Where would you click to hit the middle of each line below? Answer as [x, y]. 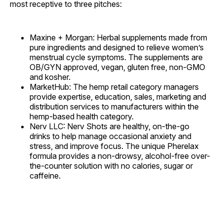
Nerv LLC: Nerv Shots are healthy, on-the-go [110, 127]
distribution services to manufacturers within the [114, 107]
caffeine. [45, 176]
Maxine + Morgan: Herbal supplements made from [118, 38]
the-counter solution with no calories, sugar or [111, 166]
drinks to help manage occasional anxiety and [110, 136]
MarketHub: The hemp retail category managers [114, 87]
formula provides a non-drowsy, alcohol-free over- [120, 156]
